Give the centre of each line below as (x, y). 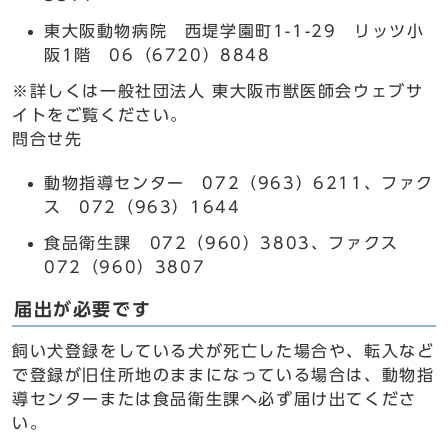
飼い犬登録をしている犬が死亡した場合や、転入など (223, 351)
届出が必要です (83, 309)
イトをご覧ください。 (100, 115)
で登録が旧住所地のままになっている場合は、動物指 (223, 375)
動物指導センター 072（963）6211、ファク (239, 183)
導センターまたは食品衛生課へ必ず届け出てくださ (214, 399)
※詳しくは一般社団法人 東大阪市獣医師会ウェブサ (218, 91)
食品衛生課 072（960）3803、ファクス (230, 243)
